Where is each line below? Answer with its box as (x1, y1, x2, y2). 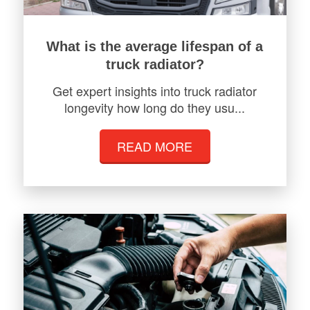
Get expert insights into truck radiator (53, 81, 257, 100)
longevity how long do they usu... (64, 98, 246, 116)
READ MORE (117, 136, 193, 155)
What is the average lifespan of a (46, 38, 264, 54)
